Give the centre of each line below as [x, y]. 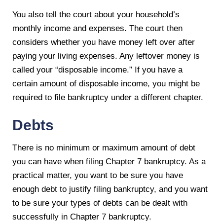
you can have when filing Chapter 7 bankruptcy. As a [109, 161]
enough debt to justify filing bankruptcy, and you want [110, 189]
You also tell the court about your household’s [96, 14]
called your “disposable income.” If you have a [97, 70]
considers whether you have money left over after [104, 42]
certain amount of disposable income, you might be [106, 83]
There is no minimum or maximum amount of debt [104, 147]
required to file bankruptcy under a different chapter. [108, 97]
